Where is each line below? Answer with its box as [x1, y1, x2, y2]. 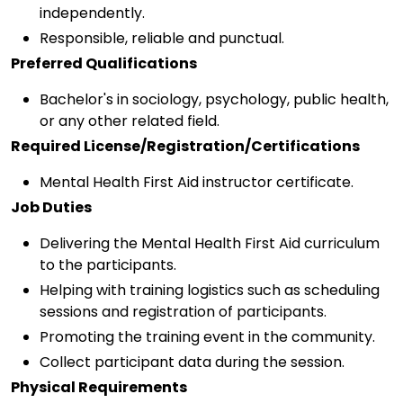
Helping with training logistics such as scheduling [40, 279, 380, 300]
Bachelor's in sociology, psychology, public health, [40, 88, 389, 110]
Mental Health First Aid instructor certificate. [40, 171, 354, 193]
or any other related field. [40, 110, 219, 131]
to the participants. [40, 254, 176, 275]
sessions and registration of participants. [40, 300, 327, 322]
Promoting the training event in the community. [40, 326, 375, 347]
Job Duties [11, 196, 92, 218]
